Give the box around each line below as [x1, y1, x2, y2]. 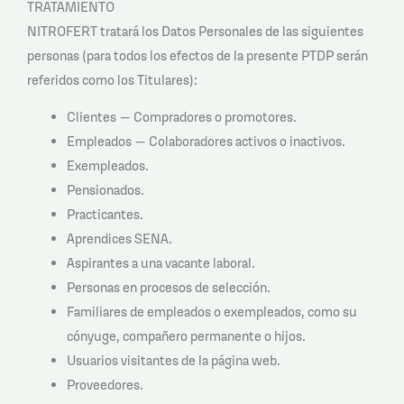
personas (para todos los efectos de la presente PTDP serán [27, 46, 368, 64]
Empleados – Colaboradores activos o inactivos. [66, 133, 345, 151]
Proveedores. [66, 376, 143, 394]
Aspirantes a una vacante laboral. [66, 254, 255, 272]
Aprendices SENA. [66, 230, 172, 248]
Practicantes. [66, 206, 143, 224]
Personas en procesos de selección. [66, 279, 271, 297]
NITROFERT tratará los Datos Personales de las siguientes [27, 22, 363, 40]
